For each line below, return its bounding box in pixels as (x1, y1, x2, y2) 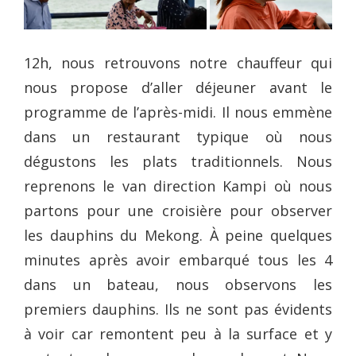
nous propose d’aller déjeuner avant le (24, 78, 332, 98)
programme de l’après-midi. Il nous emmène (24, 103, 332, 122)
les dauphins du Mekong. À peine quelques (24, 226, 332, 246)
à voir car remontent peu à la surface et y (24, 324, 332, 344)
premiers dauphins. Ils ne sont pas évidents (24, 300, 332, 319)
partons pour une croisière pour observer (24, 201, 332, 221)
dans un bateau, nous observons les (24, 275, 332, 295)
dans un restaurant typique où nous (24, 127, 332, 147)
